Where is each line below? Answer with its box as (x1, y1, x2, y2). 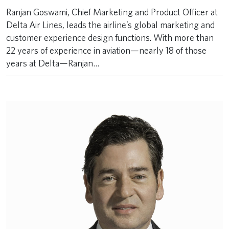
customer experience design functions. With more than (6, 32, 214, 43)
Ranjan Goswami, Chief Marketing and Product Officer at (6, 7, 218, 17)
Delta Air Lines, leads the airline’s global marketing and (6, 19, 215, 30)
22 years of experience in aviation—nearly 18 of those (6, 45, 207, 56)
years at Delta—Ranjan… (6, 58, 99, 68)
